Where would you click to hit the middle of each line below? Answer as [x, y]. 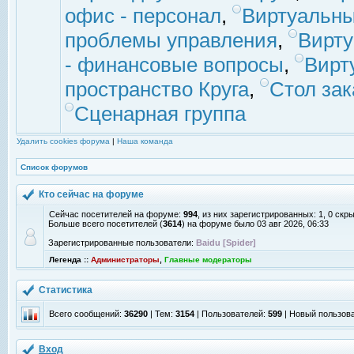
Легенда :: [70, 260]
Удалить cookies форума [63, 141]
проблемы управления [171, 40]
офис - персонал [143, 16]
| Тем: [162, 314]
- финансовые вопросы [174, 65]
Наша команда [145, 141]
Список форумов [54, 167]
